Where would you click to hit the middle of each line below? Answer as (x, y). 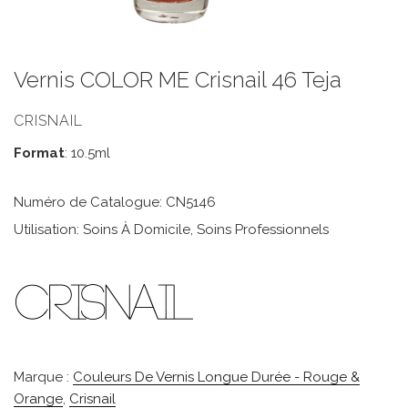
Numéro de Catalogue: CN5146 (115, 202)
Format (39, 153)
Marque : (43, 377)
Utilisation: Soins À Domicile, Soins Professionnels (171, 229)
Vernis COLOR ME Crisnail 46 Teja (178, 80)
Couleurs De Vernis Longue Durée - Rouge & (216, 377)
